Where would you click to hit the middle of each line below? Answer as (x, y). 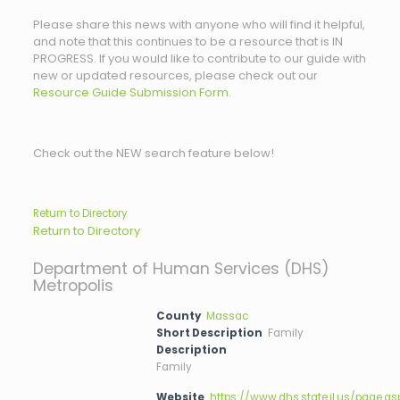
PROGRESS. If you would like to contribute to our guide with (199, 58)
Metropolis (73, 286)
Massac (228, 316)
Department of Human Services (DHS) (181, 269)
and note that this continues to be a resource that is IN (187, 42)
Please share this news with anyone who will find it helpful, (199, 25)
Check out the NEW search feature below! (153, 153)
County (179, 316)
